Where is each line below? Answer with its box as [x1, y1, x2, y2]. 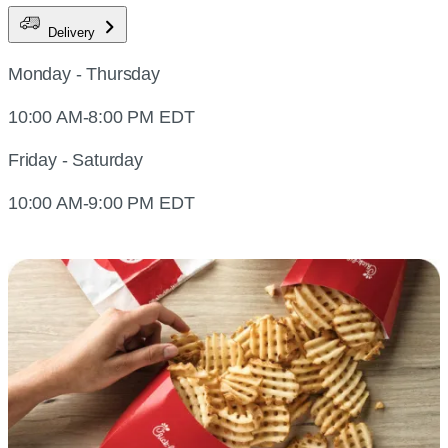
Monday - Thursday [8, 64, 160, 84]
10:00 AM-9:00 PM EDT [8, 193, 195, 213]
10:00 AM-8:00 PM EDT [8, 107, 195, 127]
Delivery [48, 25, 99, 40]
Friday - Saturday [8, 150, 143, 170]
